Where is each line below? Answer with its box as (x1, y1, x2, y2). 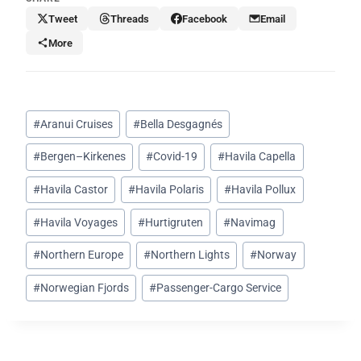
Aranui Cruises (40, 117, 114, 131)
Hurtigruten (145, 215, 204, 229)
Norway (257, 248, 297, 262)
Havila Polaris (135, 183, 205, 196)
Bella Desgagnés (140, 117, 223, 131)
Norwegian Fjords (40, 281, 130, 295)
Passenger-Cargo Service (156, 281, 282, 295)
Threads (110, 12, 149, 25)
